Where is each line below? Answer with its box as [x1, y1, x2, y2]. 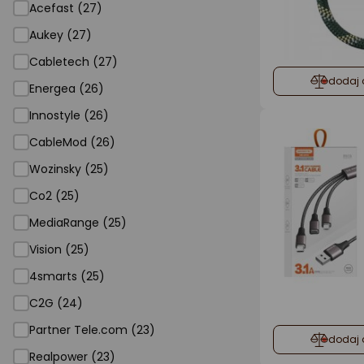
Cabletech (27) [29, 54, 118, 70]
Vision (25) [29, 241, 89, 258]
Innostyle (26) [29, 107, 109, 123]
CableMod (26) [29, 134, 115, 150]
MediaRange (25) [29, 214, 127, 231]
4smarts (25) [29, 268, 105, 284]
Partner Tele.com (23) [29, 322, 155, 338]
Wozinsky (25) [29, 161, 109, 177]
